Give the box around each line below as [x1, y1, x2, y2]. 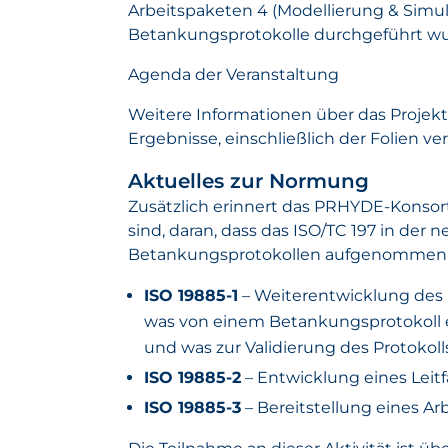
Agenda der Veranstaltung [128, 65, 339, 84]
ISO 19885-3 [144, 398, 241, 417]
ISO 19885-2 [144, 368, 241, 387]
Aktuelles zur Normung [128, 169, 369, 193]
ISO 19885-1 [144, 286, 238, 305]
